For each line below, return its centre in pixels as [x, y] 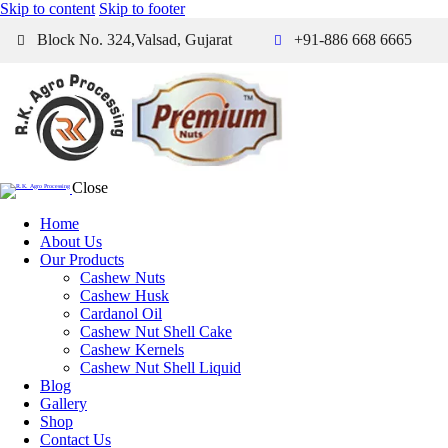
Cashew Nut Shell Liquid [160, 368]
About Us [71, 242]
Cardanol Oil [121, 314]
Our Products [82, 260]
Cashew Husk [124, 296]
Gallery [63, 404]
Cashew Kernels [132, 350]
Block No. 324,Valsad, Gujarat [134, 40]
